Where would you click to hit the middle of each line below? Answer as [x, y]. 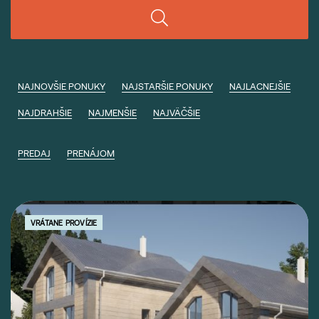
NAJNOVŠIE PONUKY [62, 86]
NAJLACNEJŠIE [260, 86]
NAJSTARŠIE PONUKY [167, 86]
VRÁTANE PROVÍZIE [64, 223]
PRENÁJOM [91, 153]
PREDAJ [34, 153]
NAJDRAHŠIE [45, 113]
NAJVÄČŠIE [177, 113]
